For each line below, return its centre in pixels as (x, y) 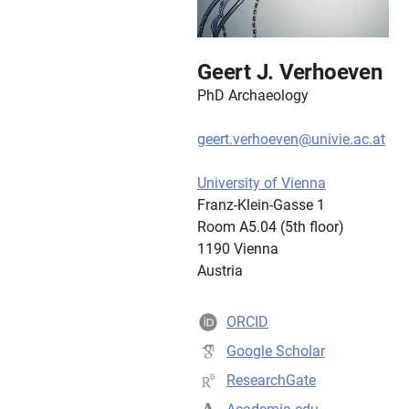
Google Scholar (276, 351)
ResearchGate (271, 380)
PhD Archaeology (253, 95)
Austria (220, 271)
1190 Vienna (238, 249)
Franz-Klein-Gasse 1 (261, 205)
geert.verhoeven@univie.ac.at (291, 139)
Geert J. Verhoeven (290, 72)
